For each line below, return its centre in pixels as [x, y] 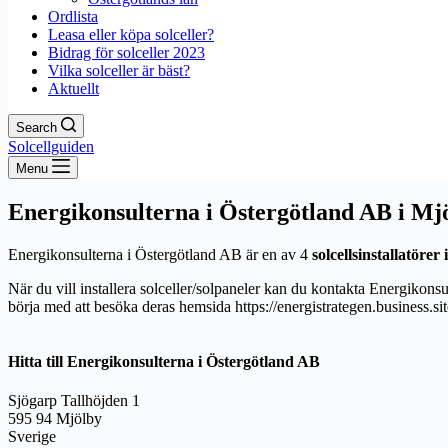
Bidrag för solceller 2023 [126, 52]
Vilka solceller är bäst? [119, 70]
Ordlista [73, 16]
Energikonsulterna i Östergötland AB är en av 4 [160, 254]
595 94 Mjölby [55, 419]
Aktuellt [73, 88]
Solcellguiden [51, 146]
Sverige [32, 437]
